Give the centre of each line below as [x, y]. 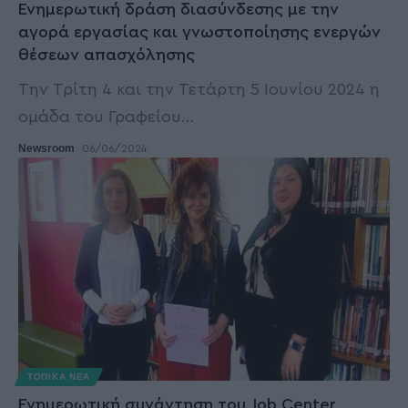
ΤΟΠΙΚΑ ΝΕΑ [59, 377]
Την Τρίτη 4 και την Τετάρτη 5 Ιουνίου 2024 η [199, 90]
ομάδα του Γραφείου [100, 117]
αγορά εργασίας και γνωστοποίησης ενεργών [199, 32]
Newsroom [46, 149]
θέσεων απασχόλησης [107, 55]
